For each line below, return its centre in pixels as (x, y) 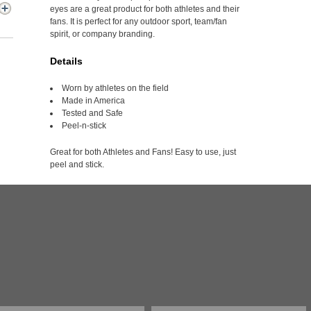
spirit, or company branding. (102, 34)
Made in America (93, 101)
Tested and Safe (92, 113)
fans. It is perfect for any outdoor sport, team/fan (138, 22)
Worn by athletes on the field (115, 88)
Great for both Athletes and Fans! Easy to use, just (143, 152)
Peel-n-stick (84, 126)
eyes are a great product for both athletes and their (145, 9)
